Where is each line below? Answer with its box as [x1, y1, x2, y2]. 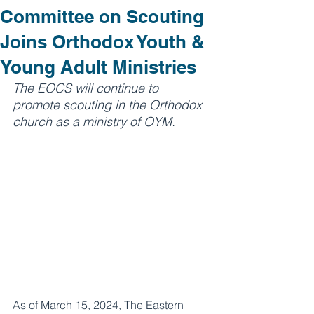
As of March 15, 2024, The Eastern [13, 298, 186, 312]
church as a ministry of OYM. [13, 114, 175, 130]
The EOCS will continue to [13, 80, 162, 96]
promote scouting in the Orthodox [13, 97, 205, 113]
